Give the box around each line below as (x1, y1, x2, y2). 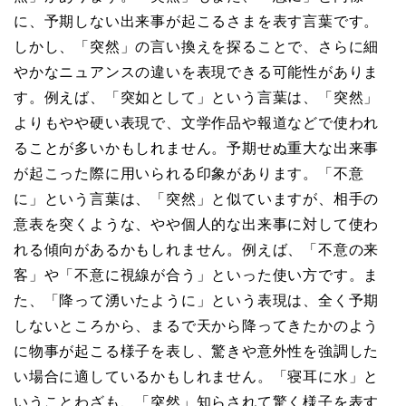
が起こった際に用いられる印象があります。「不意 (14, 165, 364, 181)
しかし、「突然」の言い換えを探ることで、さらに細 (14, 38, 380, 54)
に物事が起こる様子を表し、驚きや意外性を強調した (14, 343, 380, 359)
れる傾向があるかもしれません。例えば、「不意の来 (14, 241, 380, 257)
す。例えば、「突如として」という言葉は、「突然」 (14, 89, 380, 105)
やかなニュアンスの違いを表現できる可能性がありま (14, 63, 380, 80)
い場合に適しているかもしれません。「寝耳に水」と (14, 368, 380, 384)
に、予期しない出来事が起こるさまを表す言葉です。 (14, 13, 380, 29)
